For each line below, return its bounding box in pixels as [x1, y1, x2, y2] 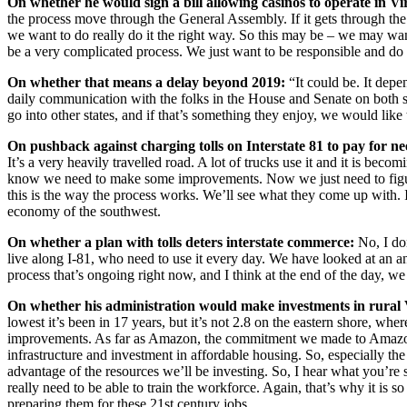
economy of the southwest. [7, 203, 161, 219]
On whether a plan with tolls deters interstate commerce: [7, 233, 354, 250]
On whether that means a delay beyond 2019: [7, 74, 285, 90]
